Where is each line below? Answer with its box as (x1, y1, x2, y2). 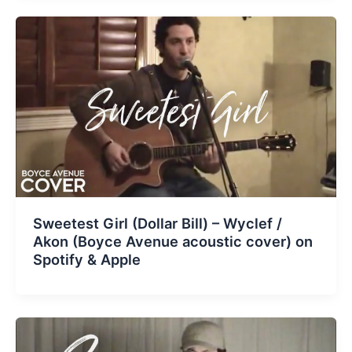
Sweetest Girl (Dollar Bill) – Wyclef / (32, 214, 282, 232)
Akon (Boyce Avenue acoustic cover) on (32, 232, 313, 250)
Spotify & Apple (32, 250, 141, 268)
